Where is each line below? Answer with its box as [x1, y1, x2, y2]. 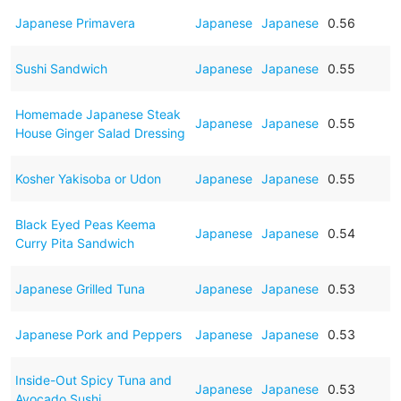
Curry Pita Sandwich [14, 235, 134, 251]
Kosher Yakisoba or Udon [14, 170, 161, 186]
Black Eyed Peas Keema [14, 216, 156, 232]
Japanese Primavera [14, 14, 135, 30]
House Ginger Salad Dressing [14, 124, 185, 141]
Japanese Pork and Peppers [14, 326, 182, 342]
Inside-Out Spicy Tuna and [14, 371, 172, 388]
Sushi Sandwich [14, 60, 107, 76]
